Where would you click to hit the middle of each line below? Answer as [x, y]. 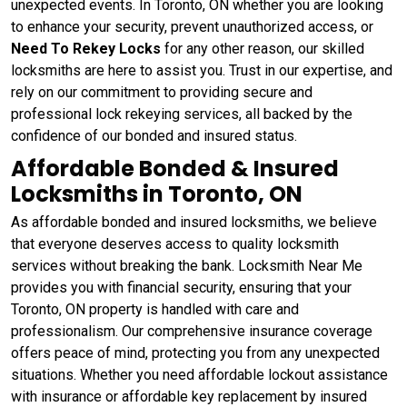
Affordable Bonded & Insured [175, 168]
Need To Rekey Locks [86, 48]
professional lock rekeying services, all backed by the [182, 114]
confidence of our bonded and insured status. [156, 135]
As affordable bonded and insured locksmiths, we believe [194, 222]
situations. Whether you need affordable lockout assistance [199, 374]
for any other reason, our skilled [263, 48]
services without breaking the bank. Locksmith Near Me [187, 265]
